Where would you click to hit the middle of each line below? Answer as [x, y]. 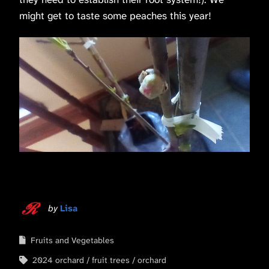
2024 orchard [58, 260]
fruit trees [111, 260]
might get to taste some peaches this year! [115, 15]
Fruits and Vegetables [72, 240]
